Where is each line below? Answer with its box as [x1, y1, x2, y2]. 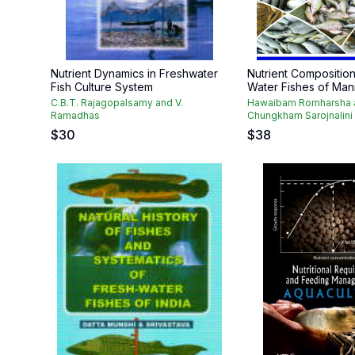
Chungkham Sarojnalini [247, 109, 353, 121]
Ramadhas [51, 109, 100, 121]
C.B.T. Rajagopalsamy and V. [51, 97, 183, 109]
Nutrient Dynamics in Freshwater [51, 67, 218, 80]
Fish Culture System [51, 80, 153, 94]
